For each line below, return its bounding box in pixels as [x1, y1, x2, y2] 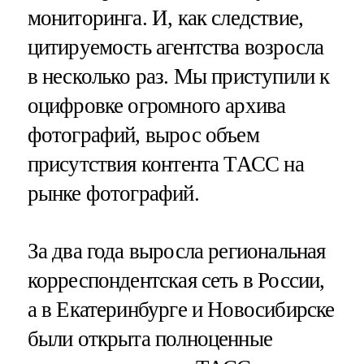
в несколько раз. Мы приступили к [27, 63, 330, 89]
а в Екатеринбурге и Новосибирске [27, 297, 335, 322]
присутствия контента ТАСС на [27, 151, 304, 176]
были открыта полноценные [27, 326, 273, 351]
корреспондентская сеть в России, [27, 267, 325, 292]
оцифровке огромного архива [27, 93, 286, 118]
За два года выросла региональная [27, 238, 326, 263]
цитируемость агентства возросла [27, 34, 324, 59]
